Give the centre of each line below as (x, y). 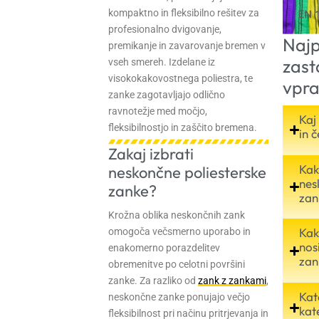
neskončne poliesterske (187, 172)
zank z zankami (232, 280)
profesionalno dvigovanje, (165, 29)
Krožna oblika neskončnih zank (177, 215)
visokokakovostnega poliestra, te (181, 78)
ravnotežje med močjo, (158, 111)
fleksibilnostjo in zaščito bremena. (183, 127)
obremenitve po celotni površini (177, 264)
